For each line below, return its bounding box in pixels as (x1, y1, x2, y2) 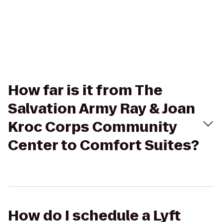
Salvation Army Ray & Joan (8, 99, 195, 118)
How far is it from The (8, 81, 163, 100)
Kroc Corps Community (8, 117, 177, 137)
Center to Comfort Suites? (8, 136, 199, 155)
